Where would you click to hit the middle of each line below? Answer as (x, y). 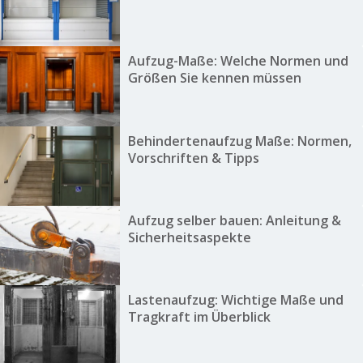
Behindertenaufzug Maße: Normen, (239, 141)
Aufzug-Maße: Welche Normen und (238, 61)
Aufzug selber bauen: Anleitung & (234, 220)
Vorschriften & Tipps (193, 158)
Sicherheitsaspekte (189, 237)
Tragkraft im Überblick (199, 317)
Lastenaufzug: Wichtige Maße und (235, 300)
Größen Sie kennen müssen (214, 78)
